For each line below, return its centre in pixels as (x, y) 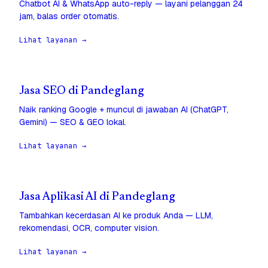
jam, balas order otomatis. (69, 16)
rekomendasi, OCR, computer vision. (89, 228)
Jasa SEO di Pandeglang (82, 92)
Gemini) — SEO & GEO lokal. (73, 122)
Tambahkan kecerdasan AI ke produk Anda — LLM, (116, 216)
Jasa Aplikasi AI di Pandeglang (97, 197)
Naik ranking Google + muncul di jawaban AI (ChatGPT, (124, 110)
